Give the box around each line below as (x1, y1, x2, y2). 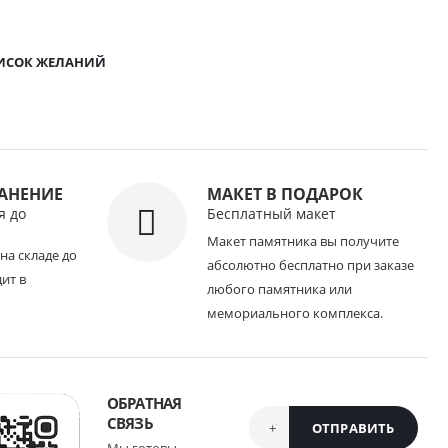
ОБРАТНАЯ (106, 393, 182, 413)
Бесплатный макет (206, 204, 336, 223)
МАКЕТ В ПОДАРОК (206, 183, 363, 205)
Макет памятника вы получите (206, 232, 399, 250)
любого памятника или (206, 280, 352, 298)
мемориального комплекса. (206, 304, 383, 322)
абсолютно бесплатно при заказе (206, 256, 414, 274)
